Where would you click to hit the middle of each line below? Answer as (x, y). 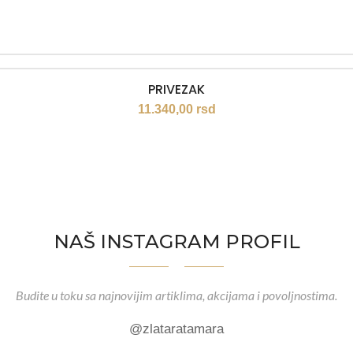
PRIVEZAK (176, 89)
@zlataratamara (176, 329)
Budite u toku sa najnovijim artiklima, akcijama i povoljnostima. (176, 295)
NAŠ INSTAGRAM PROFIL (176, 242)
